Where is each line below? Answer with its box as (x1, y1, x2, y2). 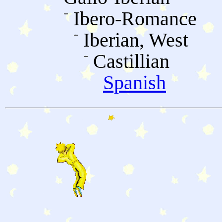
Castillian (93, 50, 169, 73)
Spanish (103, 71, 166, 94)
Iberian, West (83, 29, 188, 52)
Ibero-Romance (73, 7, 197, 30)
